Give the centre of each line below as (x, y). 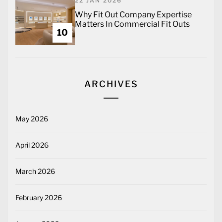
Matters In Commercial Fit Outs (132, 24)
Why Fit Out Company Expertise (133, 15)
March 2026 (35, 171)
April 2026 (32, 145)
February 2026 (39, 198)
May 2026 (32, 119)
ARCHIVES (111, 84)
